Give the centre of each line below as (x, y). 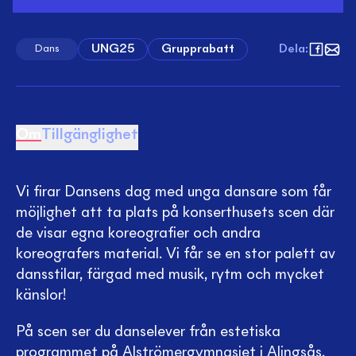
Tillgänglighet (90, 135)
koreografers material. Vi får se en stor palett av (176, 254)
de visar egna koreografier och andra (138, 234)
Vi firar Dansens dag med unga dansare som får (174, 192)
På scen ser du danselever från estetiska (148, 332)
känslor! (41, 296)
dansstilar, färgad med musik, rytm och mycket (170, 275)
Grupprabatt (198, 49)
